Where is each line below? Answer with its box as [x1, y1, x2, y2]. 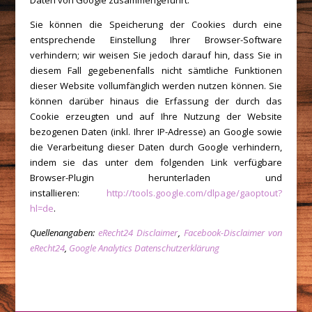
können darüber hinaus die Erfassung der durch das [29, 95, 283, 107]
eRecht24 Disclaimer [98, 226, 178, 239]
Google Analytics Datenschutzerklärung [68, 242, 219, 254]
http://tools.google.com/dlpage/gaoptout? [107, 187, 283, 199]
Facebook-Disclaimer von [183, 226, 283, 239]
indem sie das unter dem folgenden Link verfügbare [29, 156, 283, 169]
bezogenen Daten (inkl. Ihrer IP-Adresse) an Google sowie [29, 125, 283, 138]
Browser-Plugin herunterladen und [29, 171, 283, 184]
